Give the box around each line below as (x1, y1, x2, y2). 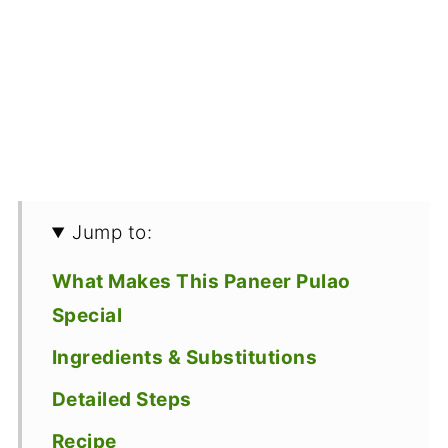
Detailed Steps (51, 388, 192, 412)
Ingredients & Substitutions (51, 346, 318, 370)
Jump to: (72, 221, 153, 245)
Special (51, 304, 123, 328)
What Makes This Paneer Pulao (51, 270, 351, 294)
